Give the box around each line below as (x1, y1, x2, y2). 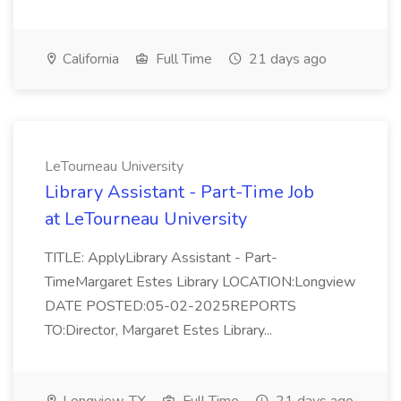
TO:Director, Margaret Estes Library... (45, 320, 276, 340)
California (59, 49, 119, 69)
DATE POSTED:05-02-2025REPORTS (45, 296, 296, 316)
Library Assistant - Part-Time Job (45, 180, 314, 204)
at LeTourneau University (45, 207, 247, 231)
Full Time (152, 49, 212, 69)
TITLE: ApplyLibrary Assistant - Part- (45, 248, 277, 268)
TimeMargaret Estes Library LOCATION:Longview (45, 272, 355, 292)
